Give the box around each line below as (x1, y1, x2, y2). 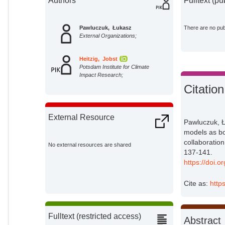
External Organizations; (79, 32, 137, 39)
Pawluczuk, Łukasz (79, 24, 132, 31)
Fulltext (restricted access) (48, 211, 142, 220)
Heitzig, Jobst (79, 55, 118, 62)
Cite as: (184, 179, 210, 187)
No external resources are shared (48, 141, 132, 148)
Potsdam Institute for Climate (79, 63, 150, 70)
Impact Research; (79, 71, 124, 78)
